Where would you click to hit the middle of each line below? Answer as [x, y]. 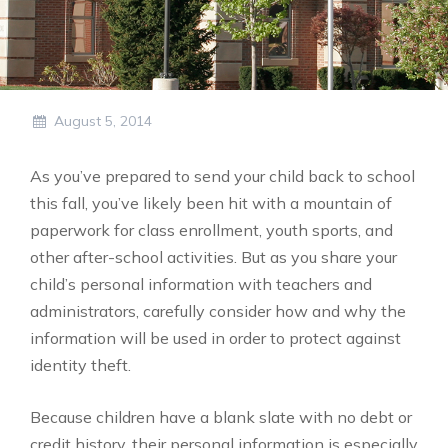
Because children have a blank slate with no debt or [221, 417]
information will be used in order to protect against [215, 338]
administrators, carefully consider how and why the [218, 311]
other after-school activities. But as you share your [213, 257]
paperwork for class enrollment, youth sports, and [211, 230]
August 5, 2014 [102, 121]
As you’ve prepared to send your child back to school [222, 176]
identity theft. [80, 365]
